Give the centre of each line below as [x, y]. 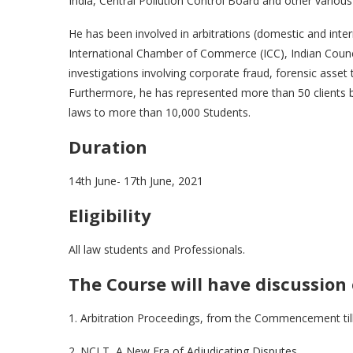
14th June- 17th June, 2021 [136, 181]
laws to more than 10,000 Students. [161, 112]
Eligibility [110, 215]
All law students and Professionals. [157, 249]
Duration [108, 147]
